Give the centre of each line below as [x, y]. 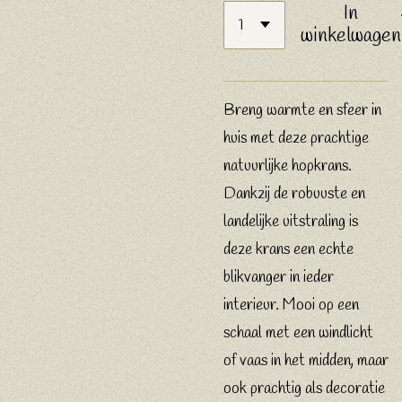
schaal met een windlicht [298, 334]
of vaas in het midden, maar [306, 362]
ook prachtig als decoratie [304, 389]
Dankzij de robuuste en [294, 195]
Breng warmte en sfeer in [302, 111]
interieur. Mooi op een [291, 306]
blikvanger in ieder [279, 278]
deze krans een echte [288, 250]
